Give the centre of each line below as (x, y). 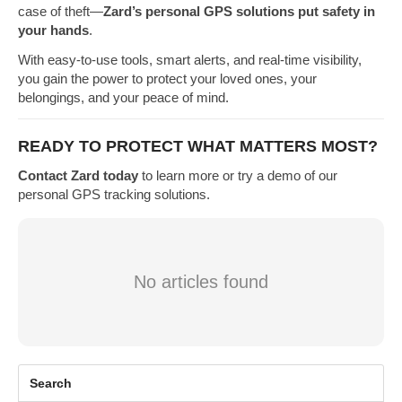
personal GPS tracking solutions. (114, 195)
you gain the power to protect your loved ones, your (167, 78)
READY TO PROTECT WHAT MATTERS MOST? (198, 147)
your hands (53, 30)
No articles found (201, 282)
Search (51, 384)
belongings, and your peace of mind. (123, 97)
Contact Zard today (78, 176)
